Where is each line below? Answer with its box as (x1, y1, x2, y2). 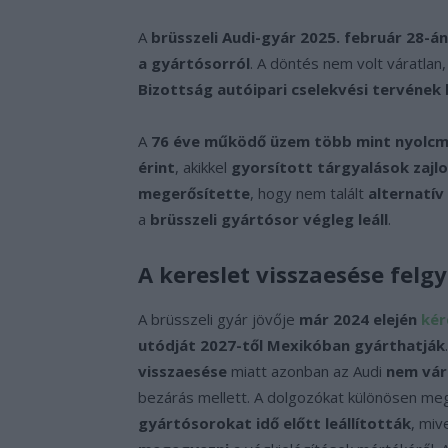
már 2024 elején (299, 308, 421, 329)
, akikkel (175, 156, 231, 177)
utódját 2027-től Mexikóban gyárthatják (138, 334, 445, 355)
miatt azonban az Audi (227, 360, 386, 381)
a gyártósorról (138, 52, 250, 73)
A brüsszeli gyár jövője (138, 308, 299, 329)
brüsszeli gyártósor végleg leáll (150, 208, 388, 229)
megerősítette (138, 182, 250, 203)
